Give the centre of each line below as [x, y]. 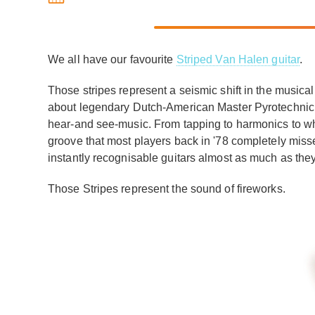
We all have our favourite [112, 59]
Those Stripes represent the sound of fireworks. [167, 189]
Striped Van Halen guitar [238, 59]
